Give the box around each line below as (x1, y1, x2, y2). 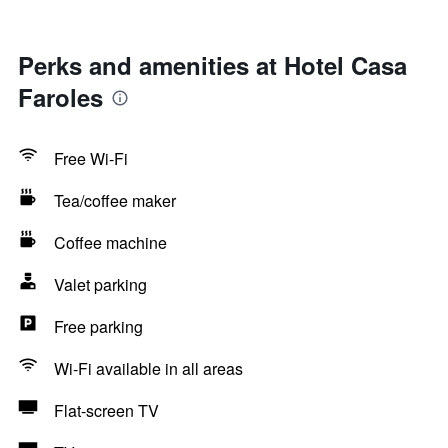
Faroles (18, 80, 103, 114)
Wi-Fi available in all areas (54, 357, 243, 380)
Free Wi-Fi (54, 147, 128, 170)
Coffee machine (54, 231, 167, 254)
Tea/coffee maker (54, 189, 176, 212)
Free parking (54, 315, 143, 338)
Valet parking (54, 273, 147, 296)
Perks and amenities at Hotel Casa (18, 48, 407, 82)
